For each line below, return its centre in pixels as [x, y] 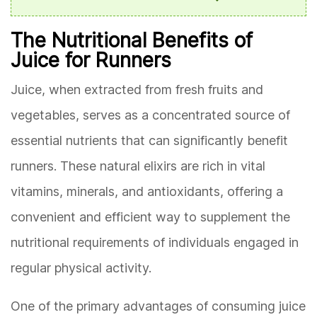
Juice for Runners [91, 60]
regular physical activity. [81, 268]
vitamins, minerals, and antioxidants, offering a [147, 192]
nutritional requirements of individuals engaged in [155, 243]
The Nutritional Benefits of [132, 41]
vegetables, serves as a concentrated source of [150, 115]
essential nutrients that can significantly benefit [149, 141]
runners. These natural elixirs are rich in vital [138, 166]
